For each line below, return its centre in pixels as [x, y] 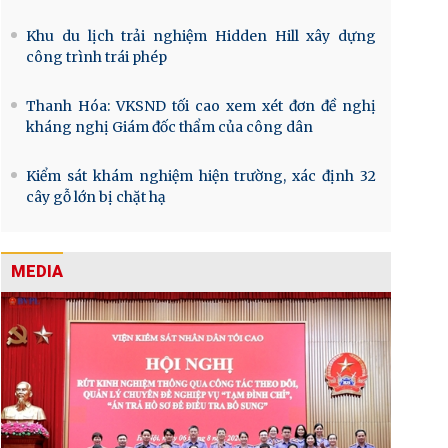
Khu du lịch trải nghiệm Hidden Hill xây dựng [201, 35]
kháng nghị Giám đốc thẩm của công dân [169, 126]
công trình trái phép [96, 56]
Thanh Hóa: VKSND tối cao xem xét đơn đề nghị [201, 105]
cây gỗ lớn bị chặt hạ [96, 196]
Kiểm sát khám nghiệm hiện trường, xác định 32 [201, 175]
